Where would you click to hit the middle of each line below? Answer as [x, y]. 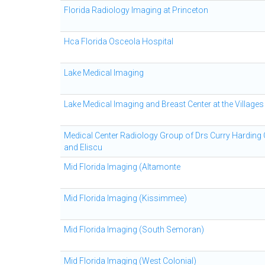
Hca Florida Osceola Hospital [119, 41]
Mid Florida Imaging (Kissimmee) [125, 198]
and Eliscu [83, 147]
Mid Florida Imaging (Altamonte [122, 167]
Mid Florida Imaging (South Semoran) [134, 230]
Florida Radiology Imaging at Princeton [136, 10]
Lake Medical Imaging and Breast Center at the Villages [164, 104]
